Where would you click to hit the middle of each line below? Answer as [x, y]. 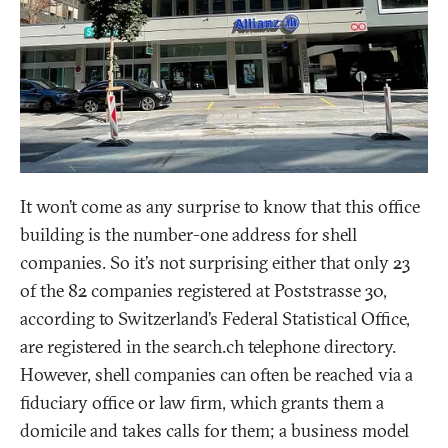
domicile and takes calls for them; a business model [214, 431]
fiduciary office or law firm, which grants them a [202, 403]
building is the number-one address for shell [188, 235]
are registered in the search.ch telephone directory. [208, 347]
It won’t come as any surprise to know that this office [220, 207]
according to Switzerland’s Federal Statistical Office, [215, 319]
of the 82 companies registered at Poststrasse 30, [203, 291]
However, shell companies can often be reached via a [216, 375]
